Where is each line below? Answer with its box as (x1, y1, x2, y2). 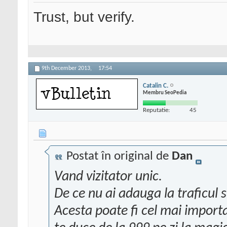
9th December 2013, (42, 65, 93, 72)
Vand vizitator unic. (54, 170, 162, 184)
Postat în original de (63, 150, 172, 163)
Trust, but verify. (33, 9, 135, 25)
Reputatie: (143, 106, 170, 113)
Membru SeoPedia (143, 90, 186, 96)
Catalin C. (143, 82, 168, 89)
